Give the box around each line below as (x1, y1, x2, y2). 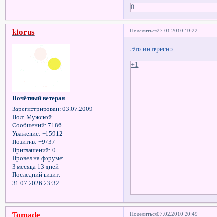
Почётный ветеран (12, 95, 65, 102)
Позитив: (12, 139, 37, 146)
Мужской (24, 114, 52, 121)
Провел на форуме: (12, 155, 64, 162)
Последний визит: (12, 171, 61, 179)
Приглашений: (12, 147, 51, 154)
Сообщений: (12, 122, 46, 129)
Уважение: (12, 130, 41, 138)
